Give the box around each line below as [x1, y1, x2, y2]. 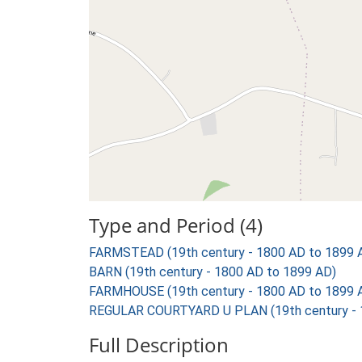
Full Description [89, 331, 229, 358]
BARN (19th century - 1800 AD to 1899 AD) [89, 264, 336, 280]
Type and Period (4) [89, 212, 263, 238]
